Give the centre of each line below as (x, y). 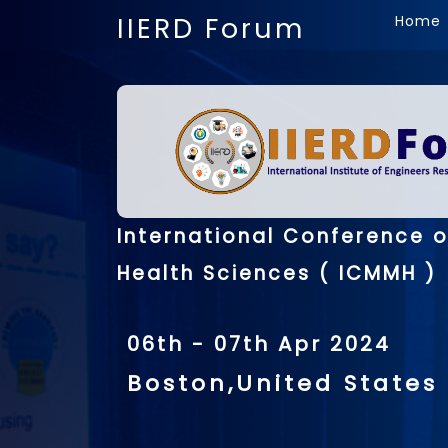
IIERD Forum (211, 28)
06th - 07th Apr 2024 (259, 344)
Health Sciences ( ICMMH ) (277, 274)
